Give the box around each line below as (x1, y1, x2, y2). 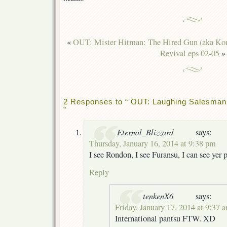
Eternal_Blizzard (117, 126, 173, 137)
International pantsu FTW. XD (115, 212, 215, 224)
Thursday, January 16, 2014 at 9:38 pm (89, 137, 216, 149)
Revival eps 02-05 (160, 48, 219, 59)
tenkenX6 (143, 190, 173, 201)
